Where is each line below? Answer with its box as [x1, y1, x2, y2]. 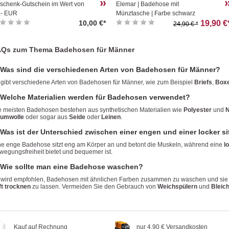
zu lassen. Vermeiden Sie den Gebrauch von [31, 182, 157, 190]
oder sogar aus [24, 113, 69, 121]
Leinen [101, 113, 121, 121]
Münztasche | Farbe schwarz [116, 9, 196, 17]
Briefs [194, 78, 212, 86]
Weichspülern [157, 182, 197, 190]
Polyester [184, 106, 212, 113]
